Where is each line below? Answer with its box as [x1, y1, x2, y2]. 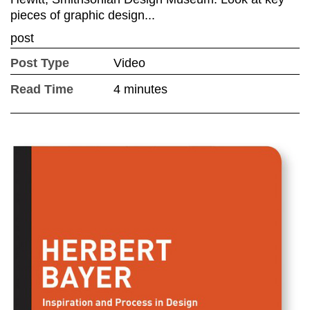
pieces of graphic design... [10, 8, 155, 22]
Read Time [10, 82, 73, 96]
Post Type [10, 55, 69, 70]
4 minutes [113, 82, 168, 96]
